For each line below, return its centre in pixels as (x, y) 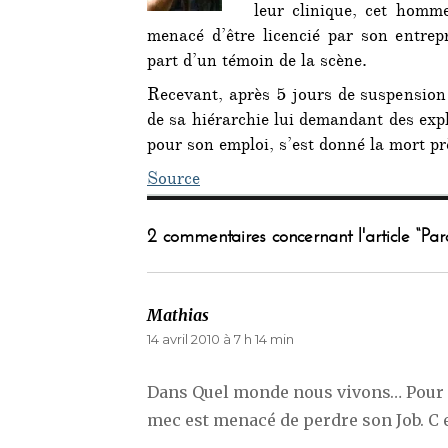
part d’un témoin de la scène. (257, 63)
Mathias (178, 315)
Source (173, 181)
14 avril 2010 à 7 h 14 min (220, 339)
